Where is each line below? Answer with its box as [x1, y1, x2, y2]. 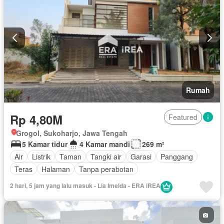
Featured [168, 112, 197, 122]
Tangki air [90, 151, 121, 161]
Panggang [160, 151, 193, 161]
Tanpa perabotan [79, 163, 133, 174]
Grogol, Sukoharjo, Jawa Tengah [16, 128, 127, 138]
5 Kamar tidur [22, 139, 67, 149]
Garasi [130, 151, 151, 161]
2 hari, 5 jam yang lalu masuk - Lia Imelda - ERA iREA [10, 181, 160, 190]
